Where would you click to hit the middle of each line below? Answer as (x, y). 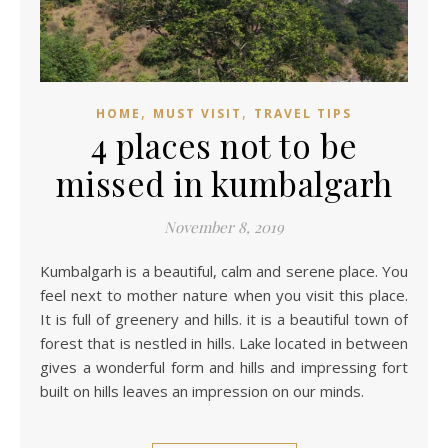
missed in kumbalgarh (224, 182)
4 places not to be (224, 144)
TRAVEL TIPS (303, 113)
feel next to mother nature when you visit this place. (224, 294)
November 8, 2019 (224, 226)
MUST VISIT (197, 113)
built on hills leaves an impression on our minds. (202, 390)
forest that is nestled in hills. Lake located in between (224, 342)
